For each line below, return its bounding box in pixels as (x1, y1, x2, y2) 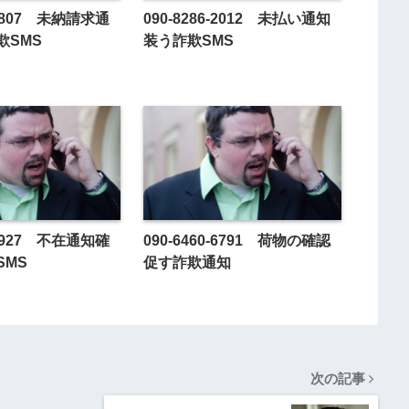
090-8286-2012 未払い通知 (142, 10, 330, 27)
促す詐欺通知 (142, 254, 231, 271)
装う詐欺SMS (142, 32, 234, 49)
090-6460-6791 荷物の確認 (142, 232, 330, 249)
